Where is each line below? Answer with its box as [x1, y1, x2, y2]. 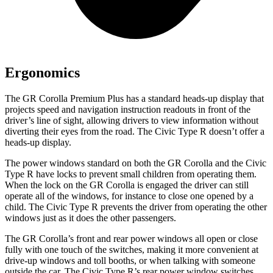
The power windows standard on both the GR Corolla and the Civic [5, 158, 266, 169]
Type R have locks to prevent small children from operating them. [5, 169, 257, 180]
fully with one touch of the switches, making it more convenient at [5, 244, 258, 255]
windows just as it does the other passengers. [5, 213, 176, 224]
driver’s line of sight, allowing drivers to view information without [5, 115, 258, 126]
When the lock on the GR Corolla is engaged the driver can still [5, 180, 249, 191]
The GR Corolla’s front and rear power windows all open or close [5, 233, 258, 244]
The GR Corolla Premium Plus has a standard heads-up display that [5, 93, 264, 104]
